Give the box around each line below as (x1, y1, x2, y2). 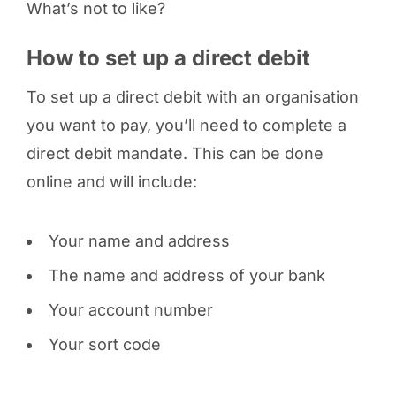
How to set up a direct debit (26, 45, 310, 71)
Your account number (48, 301, 213, 319)
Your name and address (48, 232, 230, 250)
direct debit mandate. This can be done (26, 144, 324, 163)
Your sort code (48, 335, 161, 354)
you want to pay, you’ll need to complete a (26, 116, 346, 134)
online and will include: (26, 172, 197, 191)
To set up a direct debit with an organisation (26, 88, 359, 106)
